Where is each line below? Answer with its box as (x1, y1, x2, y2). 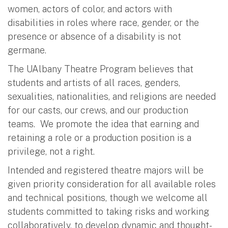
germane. (8, 44, 46, 55)
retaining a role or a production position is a (8, 132, 191, 143)
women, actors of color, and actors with (8, 3, 172, 14)
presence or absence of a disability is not (8, 31, 181, 42)
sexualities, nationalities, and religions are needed (8, 91, 216, 102)
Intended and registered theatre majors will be (8, 164, 204, 176)
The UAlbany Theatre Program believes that (8, 63, 193, 74)
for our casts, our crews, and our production (8, 104, 188, 116)
